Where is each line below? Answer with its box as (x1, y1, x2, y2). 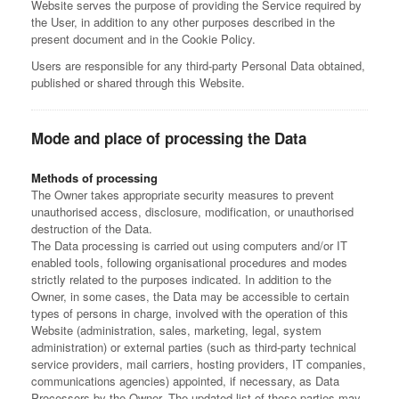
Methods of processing (31, 169, 158, 186)
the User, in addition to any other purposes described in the (31, 13, 335, 30)
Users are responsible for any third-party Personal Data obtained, (31, 57, 365, 74)
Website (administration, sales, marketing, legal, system (31, 322, 322, 338)
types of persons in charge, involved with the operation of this (31, 305, 348, 322)
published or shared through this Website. (31, 74, 245, 91)
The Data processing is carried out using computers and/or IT (31, 237, 347, 254)
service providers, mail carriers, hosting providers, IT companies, (31, 355, 366, 372)
